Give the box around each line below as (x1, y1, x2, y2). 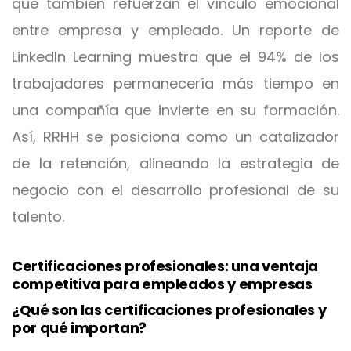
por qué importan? (12, 318, 147, 338)
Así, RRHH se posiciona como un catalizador (12, 127, 339, 147)
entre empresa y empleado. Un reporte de (12, 20, 339, 40)
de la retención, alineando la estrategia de (12, 154, 339, 173)
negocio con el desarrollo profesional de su (12, 180, 339, 200)
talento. (12, 207, 64, 226)
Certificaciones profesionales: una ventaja (12, 256, 318, 276)
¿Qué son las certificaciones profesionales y (12, 300, 327, 320)
